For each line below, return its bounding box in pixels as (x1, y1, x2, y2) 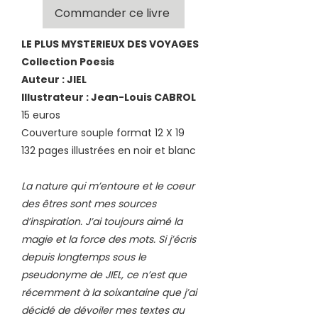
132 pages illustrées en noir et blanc (21, 143, 199, 158)
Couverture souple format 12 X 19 (21, 125, 185, 140)
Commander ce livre (55, 5, 170, 22)
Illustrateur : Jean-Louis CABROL (21, 89, 196, 104)
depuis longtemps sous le (21, 249, 146, 264)
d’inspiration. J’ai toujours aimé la (21, 214, 182, 229)
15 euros (21, 107, 60, 122)
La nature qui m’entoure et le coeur (21, 178, 194, 193)
